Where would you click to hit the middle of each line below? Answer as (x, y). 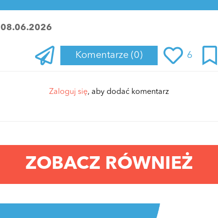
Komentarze (103, 55)
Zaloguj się (68, 92)
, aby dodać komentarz (128, 92)
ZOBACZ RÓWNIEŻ (109, 164)
